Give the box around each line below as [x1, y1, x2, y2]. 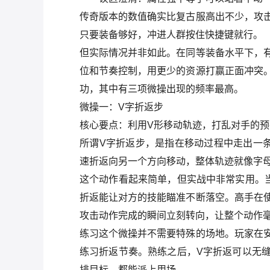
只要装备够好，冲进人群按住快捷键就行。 [80, 30, 263, 40]
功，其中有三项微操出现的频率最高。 [80, 84, 243, 94]
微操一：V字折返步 [80, 102, 163, 112]
